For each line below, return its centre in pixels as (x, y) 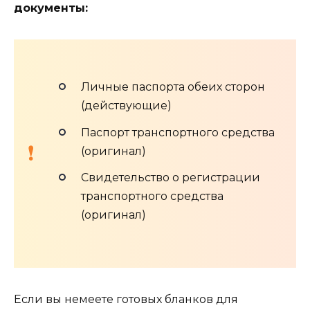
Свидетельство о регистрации (171, 177)
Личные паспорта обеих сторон (173, 87)
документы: (51, 8)
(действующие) (126, 106)
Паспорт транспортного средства (178, 132)
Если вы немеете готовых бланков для (126, 300)
